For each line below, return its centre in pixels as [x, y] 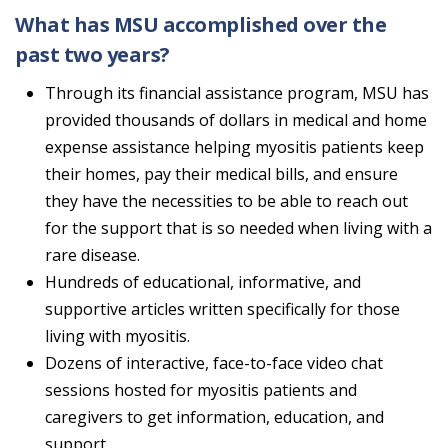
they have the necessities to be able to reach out [226, 201]
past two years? [92, 55]
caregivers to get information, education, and [214, 417]
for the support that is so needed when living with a [238, 228]
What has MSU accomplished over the [200, 25]
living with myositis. [117, 336]
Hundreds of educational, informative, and [203, 282]
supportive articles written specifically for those [222, 309]
